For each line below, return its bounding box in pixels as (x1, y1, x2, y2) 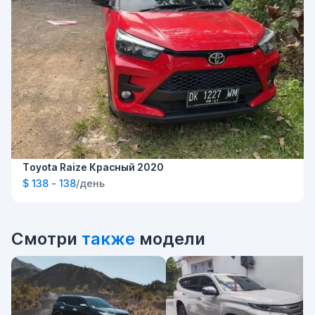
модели (135, 229, 205, 250)
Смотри (11, 229, 82, 250)
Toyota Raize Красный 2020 (22, 161, 164, 174)
